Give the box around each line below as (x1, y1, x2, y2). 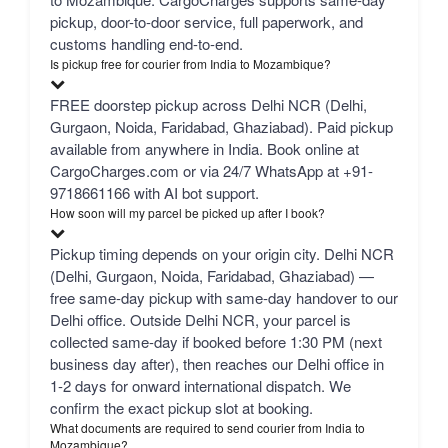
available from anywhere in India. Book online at (50, 138, 359, 160)
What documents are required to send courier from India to (50, 419, 365, 437)
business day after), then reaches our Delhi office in (50, 353, 384, 375)
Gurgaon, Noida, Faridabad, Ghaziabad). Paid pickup (50, 116, 393, 138)
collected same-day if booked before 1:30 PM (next (50, 331, 382, 353)
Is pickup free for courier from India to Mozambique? (50, 55, 331, 73)
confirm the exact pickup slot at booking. (50, 397, 313, 419)
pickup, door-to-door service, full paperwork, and (50, 11, 363, 33)
